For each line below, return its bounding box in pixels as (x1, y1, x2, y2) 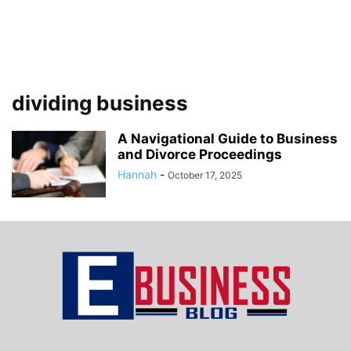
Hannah (118, 168, 157, 181)
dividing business (12, 91, 188, 115)
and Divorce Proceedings (118, 147, 282, 162)
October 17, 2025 (168, 169, 242, 181)
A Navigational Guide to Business (118, 131, 338, 147)
